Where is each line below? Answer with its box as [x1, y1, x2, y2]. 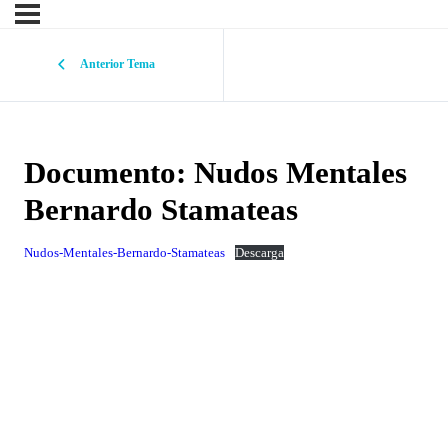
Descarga [235, 244, 285, 260]
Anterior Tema [79, 57, 155, 72]
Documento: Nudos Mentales [24, 155, 408, 191]
